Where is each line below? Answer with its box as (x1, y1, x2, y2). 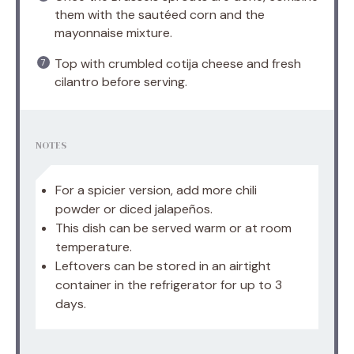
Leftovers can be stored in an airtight (55, 257, 271, 274)
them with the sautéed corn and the (55, 6, 265, 23)
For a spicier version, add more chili (55, 181, 257, 198)
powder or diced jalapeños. (55, 200, 213, 217)
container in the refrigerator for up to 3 (55, 276, 282, 293)
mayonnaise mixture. (55, 24, 172, 41)
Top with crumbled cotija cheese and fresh (55, 55, 301, 72)
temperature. (55, 238, 132, 255)
